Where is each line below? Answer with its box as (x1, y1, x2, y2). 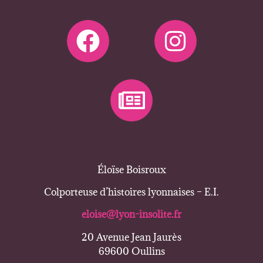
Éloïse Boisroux (97, 163, 166, 176)
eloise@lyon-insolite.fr (82, 208, 181, 221)
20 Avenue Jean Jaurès (82, 230, 181, 244)
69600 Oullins (98, 244, 165, 258)
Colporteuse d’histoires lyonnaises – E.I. (44, 185, 219, 198)
